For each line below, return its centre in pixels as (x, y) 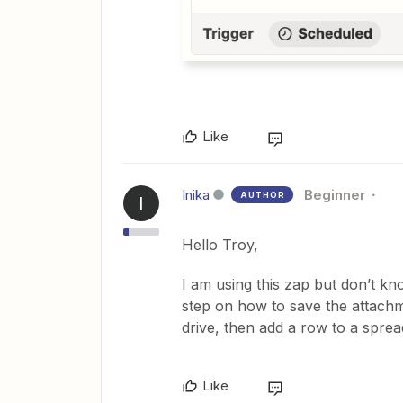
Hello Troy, (220, 244)
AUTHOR (263, 194)
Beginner (335, 194)
